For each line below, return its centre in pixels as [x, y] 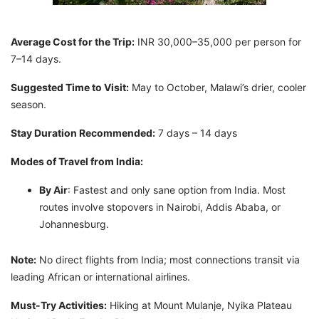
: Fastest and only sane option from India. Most [177, 189]
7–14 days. [36, 58]
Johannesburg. [75, 224]
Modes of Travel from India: [77, 161]
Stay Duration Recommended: [83, 132]
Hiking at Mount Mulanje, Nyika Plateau [199, 305]
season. [28, 104]
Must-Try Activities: [59, 305]
